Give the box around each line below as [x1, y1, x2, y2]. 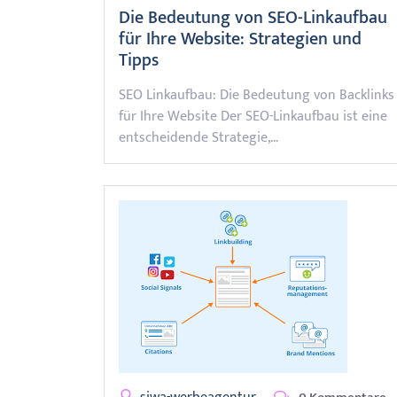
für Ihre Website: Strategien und [119, 24, 362, 54]
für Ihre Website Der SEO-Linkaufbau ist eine [119, 105, 387, 128]
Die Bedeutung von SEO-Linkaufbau [119, 3, 387, 33]
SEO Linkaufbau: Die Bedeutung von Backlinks [119, 83, 394, 107]
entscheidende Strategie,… [119, 126, 278, 150]
